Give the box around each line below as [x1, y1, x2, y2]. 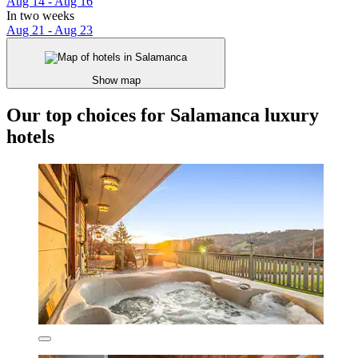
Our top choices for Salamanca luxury [6, 104, 319, 125]
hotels [6, 125, 54, 147]
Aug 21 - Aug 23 [6, 23, 93, 38]
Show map [91, 74, 141, 86]
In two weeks [6, 9, 74, 23]
